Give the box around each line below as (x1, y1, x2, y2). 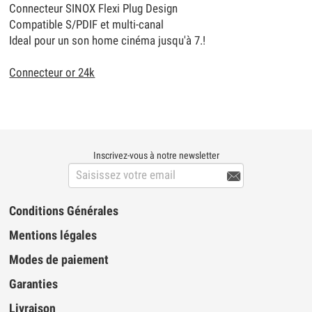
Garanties (9, 277, 58, 292)
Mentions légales (9, 228, 97, 243)
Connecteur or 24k (9, 66, 95, 80)
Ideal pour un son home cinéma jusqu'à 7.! (9, 34, 206, 48)
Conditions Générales (9, 204, 119, 219)
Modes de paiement (9, 253, 109, 267)
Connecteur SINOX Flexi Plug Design (9, 2, 178, 16)
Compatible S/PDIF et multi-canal (9, 18, 164, 32)
